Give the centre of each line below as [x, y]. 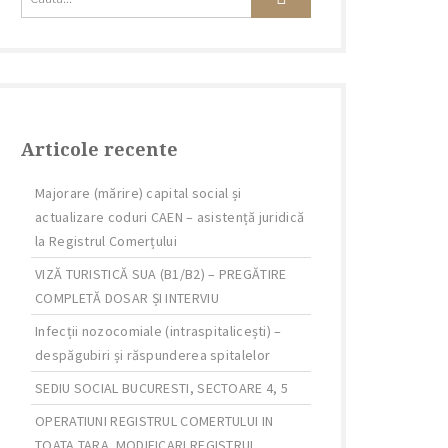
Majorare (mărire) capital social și [138, 193]
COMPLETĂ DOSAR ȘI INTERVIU [127, 298]
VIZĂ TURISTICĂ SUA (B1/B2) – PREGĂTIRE [161, 274]
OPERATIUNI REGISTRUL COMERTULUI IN [154, 421]
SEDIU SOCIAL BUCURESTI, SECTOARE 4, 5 [162, 388]
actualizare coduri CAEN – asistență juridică [170, 217]
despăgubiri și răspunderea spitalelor [153, 355]
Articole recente [99, 149]
